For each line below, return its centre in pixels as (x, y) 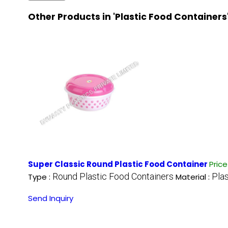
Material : (194, 177)
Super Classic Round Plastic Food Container (119, 164)
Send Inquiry (51, 198)
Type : (40, 177)
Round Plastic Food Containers (113, 176)
